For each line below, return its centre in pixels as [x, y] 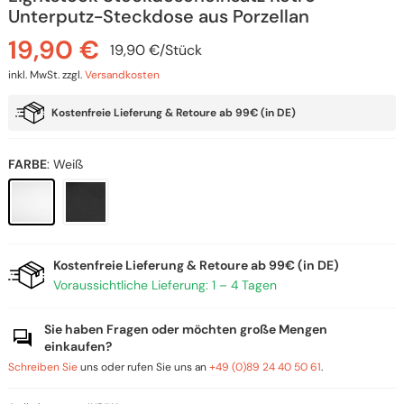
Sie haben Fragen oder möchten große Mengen [185, 329]
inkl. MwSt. [33, 74]
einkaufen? [78, 346]
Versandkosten [122, 74]
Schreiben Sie [42, 367]
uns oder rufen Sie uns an [143, 367]
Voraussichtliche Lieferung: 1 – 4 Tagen [165, 285]
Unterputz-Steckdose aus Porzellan [158, 16]
